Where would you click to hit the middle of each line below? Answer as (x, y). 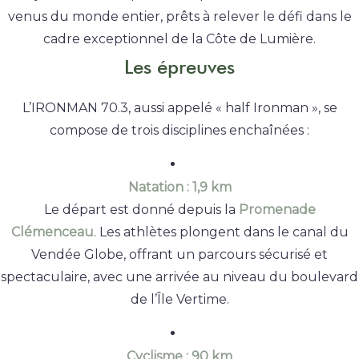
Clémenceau (52, 232)
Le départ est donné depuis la (141, 210)
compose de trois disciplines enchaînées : (179, 131)
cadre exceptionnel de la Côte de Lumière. (179, 38)
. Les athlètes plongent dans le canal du (221, 232)
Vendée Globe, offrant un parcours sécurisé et (179, 255)
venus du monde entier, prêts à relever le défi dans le (179, 16)
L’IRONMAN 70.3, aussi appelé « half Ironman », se (179, 108)
